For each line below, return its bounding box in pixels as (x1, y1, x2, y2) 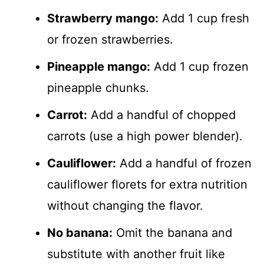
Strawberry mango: (47, 11, 159, 25)
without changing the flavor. (47, 198, 203, 213)
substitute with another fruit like (47, 246, 225, 261)
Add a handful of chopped (87, 107, 236, 122)
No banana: (47, 225, 113, 240)
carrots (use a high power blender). (47, 128, 243, 143)
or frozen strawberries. (47, 32, 173, 47)
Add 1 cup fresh (159, 11, 249, 25)
